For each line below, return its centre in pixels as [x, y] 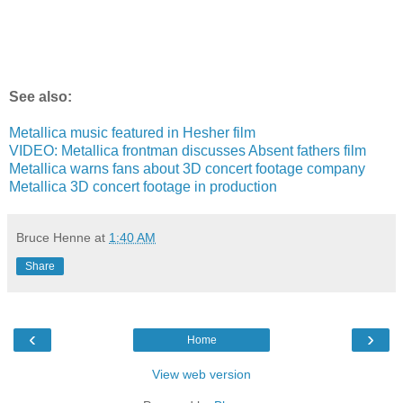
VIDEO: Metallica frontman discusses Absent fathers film [188, 151]
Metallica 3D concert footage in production [143, 187]
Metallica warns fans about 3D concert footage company [187, 169]
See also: [40, 97]
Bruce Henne [54, 238]
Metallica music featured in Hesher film [132, 133]
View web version [201, 375]
